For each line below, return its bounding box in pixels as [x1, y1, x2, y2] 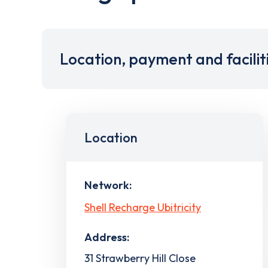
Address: [84, 230, 129, 244]
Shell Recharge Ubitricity [84, 200, 201, 214]
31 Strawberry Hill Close [84, 251, 196, 265]
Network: [84, 178, 132, 192]
